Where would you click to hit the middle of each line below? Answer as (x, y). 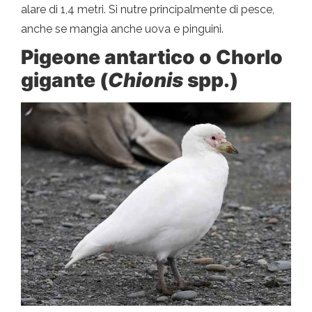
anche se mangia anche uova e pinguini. (122, 29)
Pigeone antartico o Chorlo (152, 57)
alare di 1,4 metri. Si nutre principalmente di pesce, (148, 10)
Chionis (148, 80)
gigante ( (64, 80)
